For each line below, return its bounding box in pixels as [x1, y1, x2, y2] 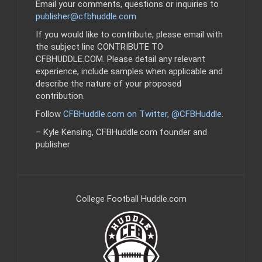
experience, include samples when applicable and [36, 65, 223, 77]
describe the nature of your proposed [36, 78, 181, 89]
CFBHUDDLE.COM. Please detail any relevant [36, 53, 205, 64]
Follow [36, 108, 63, 119]
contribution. [36, 90, 85, 101]
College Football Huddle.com [75, 193, 187, 204]
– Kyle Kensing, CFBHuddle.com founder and [36, 126, 207, 137]
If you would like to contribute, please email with [36, 29, 223, 40]
